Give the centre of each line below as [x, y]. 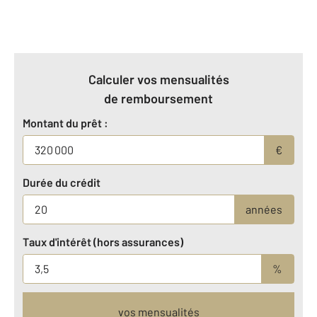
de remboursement [158, 98]
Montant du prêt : [65, 122]
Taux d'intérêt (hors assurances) [103, 241]
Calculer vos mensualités [158, 79]
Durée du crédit [62, 182]
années [264, 209]
